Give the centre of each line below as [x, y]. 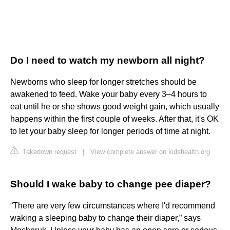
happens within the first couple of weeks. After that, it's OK [114, 119]
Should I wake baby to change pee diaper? [111, 184]
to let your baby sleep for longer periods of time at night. [110, 131]
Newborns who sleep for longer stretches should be [103, 82]
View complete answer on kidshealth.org [150, 152]
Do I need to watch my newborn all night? [108, 61]
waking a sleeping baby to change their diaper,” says [106, 218]
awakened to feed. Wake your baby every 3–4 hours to [109, 94]
